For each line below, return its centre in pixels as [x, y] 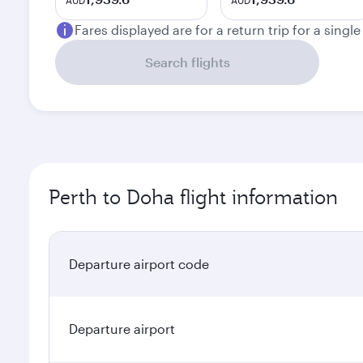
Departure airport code [139, 264]
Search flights [187, 62]
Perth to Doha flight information [193, 197]
